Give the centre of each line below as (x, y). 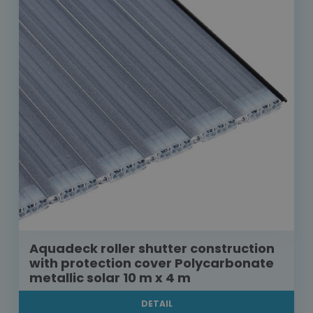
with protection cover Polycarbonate (152, 263)
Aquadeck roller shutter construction (152, 249)
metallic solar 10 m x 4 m (110, 278)
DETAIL (156, 304)
